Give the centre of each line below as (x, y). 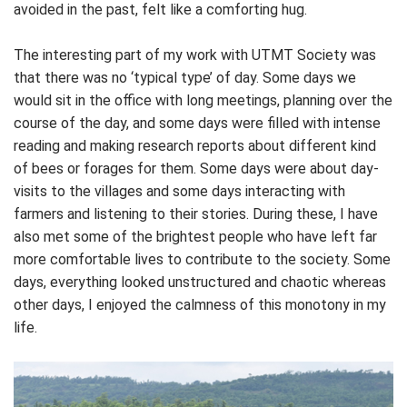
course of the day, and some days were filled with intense (197, 123)
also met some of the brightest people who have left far (195, 236)
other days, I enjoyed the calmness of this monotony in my (200, 304)
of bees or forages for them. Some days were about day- (196, 168)
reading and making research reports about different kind (195, 145)
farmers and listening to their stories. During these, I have (196, 213)
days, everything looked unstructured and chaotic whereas (200, 282)
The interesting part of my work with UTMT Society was (195, 55)
